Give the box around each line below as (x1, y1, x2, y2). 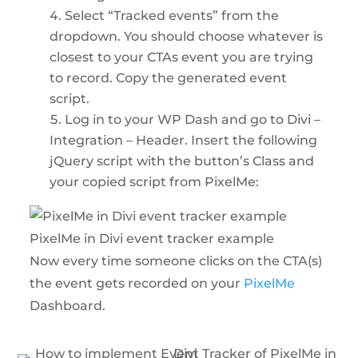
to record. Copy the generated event (50, 70, 288, 86)
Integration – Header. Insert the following (50, 132, 318, 148)
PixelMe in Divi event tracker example (30, 230, 275, 246)
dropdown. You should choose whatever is (50, 28, 324, 44)
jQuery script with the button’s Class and (50, 153, 315, 169)
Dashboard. (30, 297, 106, 313)
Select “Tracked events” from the (65, 7, 280, 23)
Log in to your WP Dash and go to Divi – (65, 111, 321, 127)
